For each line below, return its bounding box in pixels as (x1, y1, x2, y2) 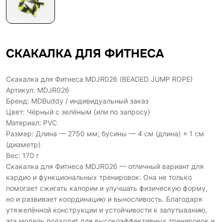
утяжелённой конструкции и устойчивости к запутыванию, (6, 206, 207, 215)
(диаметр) (6, 140, 41, 149)
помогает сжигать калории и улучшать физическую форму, (6, 184, 208, 193)
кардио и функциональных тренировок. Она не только (6, 173, 192, 182)
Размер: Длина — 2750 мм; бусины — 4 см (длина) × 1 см (6, 129, 204, 138)
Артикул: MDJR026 (6, 86, 69, 95)
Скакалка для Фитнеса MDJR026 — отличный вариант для (6, 162, 204, 171)
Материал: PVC (6, 118, 57, 127)
